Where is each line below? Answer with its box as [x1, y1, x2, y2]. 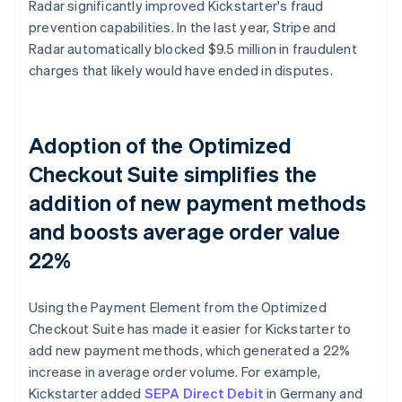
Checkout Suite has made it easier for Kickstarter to [29, 319, 352, 337]
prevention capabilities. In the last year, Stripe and [29, 17, 336, 36]
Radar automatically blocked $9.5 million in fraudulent [29, 39, 357, 57]
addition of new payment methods [29, 188, 367, 216]
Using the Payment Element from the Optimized [29, 297, 327, 316]
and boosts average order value [29, 216, 341, 245]
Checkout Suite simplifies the [29, 159, 317, 188]
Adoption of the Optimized [29, 130, 293, 159]
